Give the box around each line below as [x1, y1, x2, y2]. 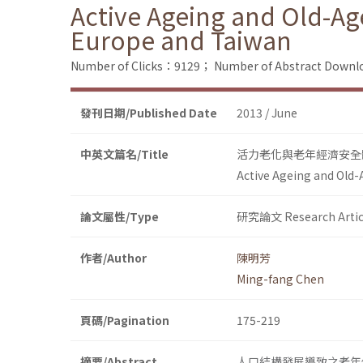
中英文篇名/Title [80, 146, 169, 163]
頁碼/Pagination [80, 312, 169, 329]
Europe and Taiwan [70, 22, 292, 58]
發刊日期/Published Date [80, 105, 217, 122]
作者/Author [80, 250, 147, 267]
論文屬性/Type [80, 208, 159, 225]
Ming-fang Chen [237, 271, 324, 288]
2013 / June [237, 105, 297, 122]
